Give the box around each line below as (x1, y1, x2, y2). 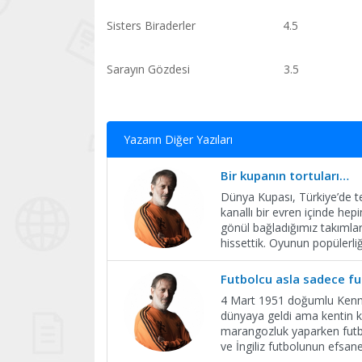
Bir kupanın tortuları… (221, 167, 349, 183)
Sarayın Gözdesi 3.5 (107, 61, 299, 77)
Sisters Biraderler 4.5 (107, 18, 298, 33)
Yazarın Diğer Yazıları (124, 132, 233, 147)
